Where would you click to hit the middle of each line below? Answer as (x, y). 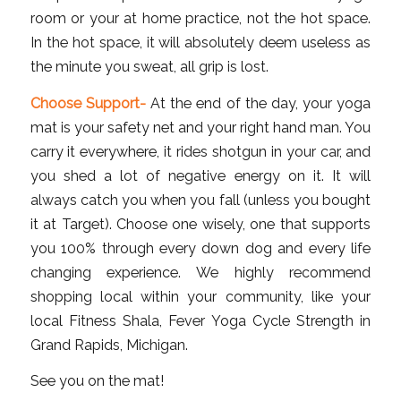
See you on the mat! (97, 381)
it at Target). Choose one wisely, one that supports (200, 224)
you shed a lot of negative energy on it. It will (200, 175)
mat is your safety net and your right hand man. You (200, 127)
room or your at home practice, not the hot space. (200, 18)
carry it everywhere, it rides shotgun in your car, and (200, 151)
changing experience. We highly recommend (200, 272)
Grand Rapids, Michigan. (109, 345)
